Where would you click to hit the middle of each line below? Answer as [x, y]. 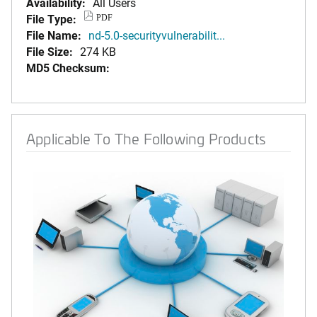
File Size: [50, 51]
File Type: [51, 19]
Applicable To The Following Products [146, 138]
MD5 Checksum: [68, 68]
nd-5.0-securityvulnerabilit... [157, 35]
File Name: [54, 35]
